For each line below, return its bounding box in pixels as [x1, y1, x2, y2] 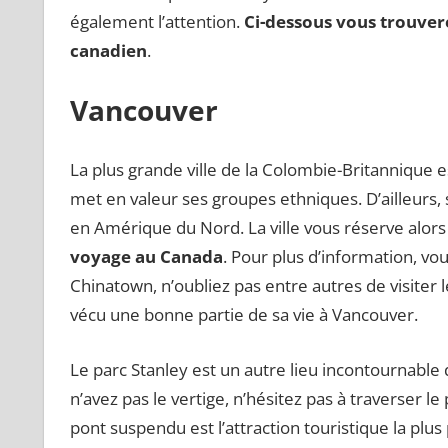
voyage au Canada [69, 245, 223, 269]
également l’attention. [69, 10, 244, 34]
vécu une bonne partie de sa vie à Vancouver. [69, 303, 418, 327]
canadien [69, 39, 147, 63]
